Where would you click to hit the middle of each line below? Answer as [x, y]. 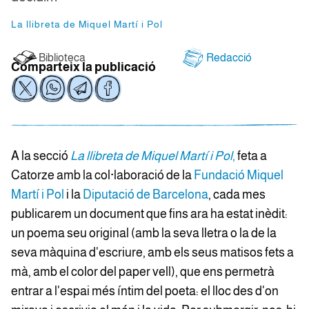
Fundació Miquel [239, 175]
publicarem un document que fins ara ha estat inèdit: [149, 214]
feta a [251, 156]
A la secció [41, 156]
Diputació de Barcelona [146, 195]
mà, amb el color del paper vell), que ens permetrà [143, 272]
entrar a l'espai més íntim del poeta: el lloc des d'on [145, 291]
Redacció [229, 57]
